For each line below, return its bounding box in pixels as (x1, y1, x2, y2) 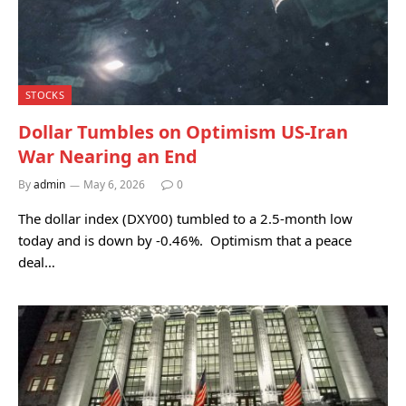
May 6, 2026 (83, 177, 145, 192)
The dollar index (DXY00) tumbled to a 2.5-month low (18, 209, 353, 227)
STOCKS (25, 88, 64, 101)
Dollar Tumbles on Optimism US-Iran (18, 120, 348, 144)
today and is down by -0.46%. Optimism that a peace (18, 231, 352, 249)
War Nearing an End (18, 144, 198, 169)
